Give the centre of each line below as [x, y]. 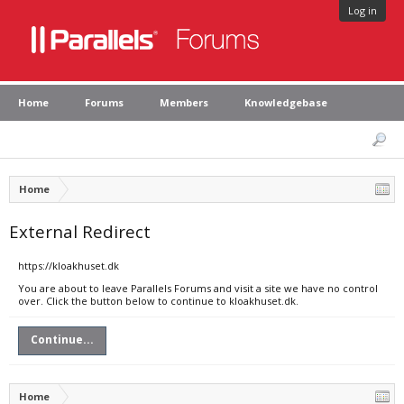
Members [184, 102]
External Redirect [80, 231]
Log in [363, 10]
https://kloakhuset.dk [69, 266]
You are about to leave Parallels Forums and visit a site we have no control [198, 288]
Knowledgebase [286, 102]
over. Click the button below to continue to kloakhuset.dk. [158, 301]
